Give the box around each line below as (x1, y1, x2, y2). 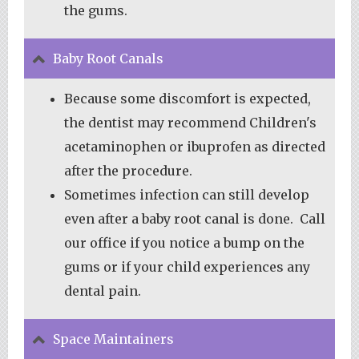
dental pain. (64, 282, 141, 299)
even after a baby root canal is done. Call (64, 210, 325, 227)
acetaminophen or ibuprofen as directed (64, 138, 325, 155)
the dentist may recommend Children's (64, 114, 317, 131)
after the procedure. (64, 162, 192, 179)
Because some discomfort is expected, (64, 90, 311, 107)
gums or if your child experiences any (64, 258, 310, 275)
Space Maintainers (53, 330, 174, 347)
